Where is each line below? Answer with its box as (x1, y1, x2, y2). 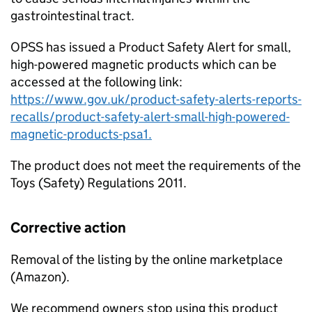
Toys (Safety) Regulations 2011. (10, 175, 187, 191)
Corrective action (10, 219, 126, 237)
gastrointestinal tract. (10, 8, 134, 24)
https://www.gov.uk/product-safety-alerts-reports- (10, 91, 302, 107)
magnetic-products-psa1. (10, 126, 152, 142)
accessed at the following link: (10, 74, 182, 90)
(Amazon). (10, 269, 70, 285)
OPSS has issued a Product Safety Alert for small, (10, 39, 291, 55)
